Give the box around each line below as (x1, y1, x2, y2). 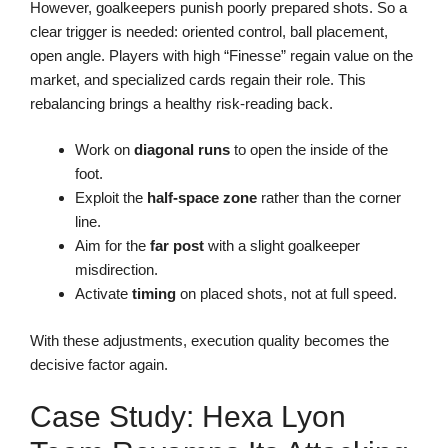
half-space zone (147, 189, 257, 207)
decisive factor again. (30, 355, 168, 373)
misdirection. (75, 261, 158, 279)
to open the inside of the (230, 141, 388, 159)
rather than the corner (257, 189, 401, 207)
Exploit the (75, 189, 147, 207)
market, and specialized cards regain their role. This (30, 70, 366, 88)
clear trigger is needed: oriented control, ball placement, (30, 22, 388, 40)
